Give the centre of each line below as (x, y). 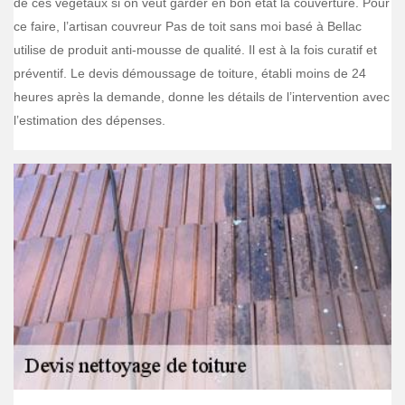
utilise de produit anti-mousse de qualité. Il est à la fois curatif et (195, 50)
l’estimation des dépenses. (89, 120)
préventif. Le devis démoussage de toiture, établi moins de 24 (190, 73)
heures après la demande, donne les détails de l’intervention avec (202, 97)
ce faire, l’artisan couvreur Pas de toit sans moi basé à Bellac (188, 26)
